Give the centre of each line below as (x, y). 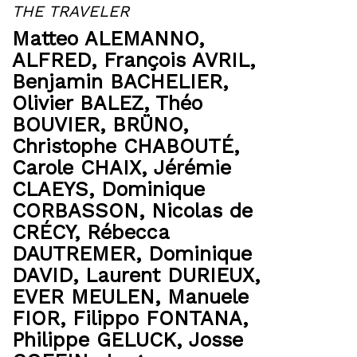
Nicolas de (202, 211)
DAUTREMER (74, 254)
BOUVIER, (62, 125)
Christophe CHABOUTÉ (123, 146)
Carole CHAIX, (82, 168)
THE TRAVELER (71, 11)
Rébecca (128, 232)
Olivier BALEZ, (84, 103)
